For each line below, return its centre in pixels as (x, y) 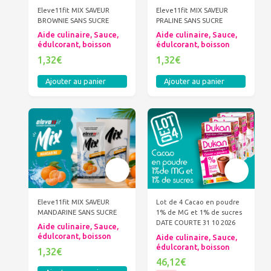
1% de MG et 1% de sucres (199, 212)
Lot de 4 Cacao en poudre (198, 202)
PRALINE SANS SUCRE (190, 20)
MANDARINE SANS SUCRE (77, 212)
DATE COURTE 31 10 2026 (196, 222)
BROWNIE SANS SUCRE (73, 20)
